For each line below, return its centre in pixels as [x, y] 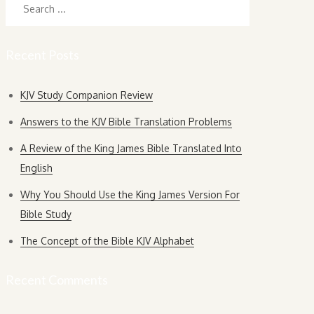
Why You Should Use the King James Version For [130, 195]
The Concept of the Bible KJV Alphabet [107, 241]
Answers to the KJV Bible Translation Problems [126, 122]
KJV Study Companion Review [87, 95]
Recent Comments [57, 280]
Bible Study [46, 214]
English [36, 168]
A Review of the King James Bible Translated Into [131, 149]
